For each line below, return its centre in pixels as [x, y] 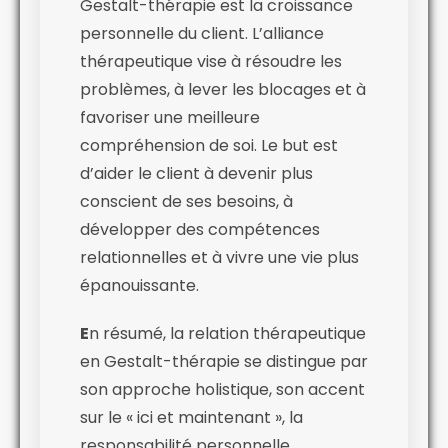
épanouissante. [139, 285]
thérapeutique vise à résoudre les [211, 61]
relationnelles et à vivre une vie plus [219, 257]
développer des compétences [200, 229]
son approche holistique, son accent [222, 389]
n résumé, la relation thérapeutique [227, 333]
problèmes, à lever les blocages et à [223, 89]
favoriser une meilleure [170, 117]
